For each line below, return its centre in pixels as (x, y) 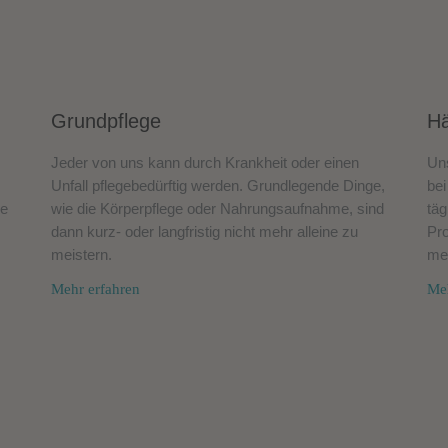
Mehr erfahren (95, 288)
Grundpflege (105, 120)
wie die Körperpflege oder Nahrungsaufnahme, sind (217, 208)
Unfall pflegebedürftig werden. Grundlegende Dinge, (217, 185)
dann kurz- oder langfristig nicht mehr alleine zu (204, 231)
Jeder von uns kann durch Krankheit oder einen (204, 162)
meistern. (81, 254)
